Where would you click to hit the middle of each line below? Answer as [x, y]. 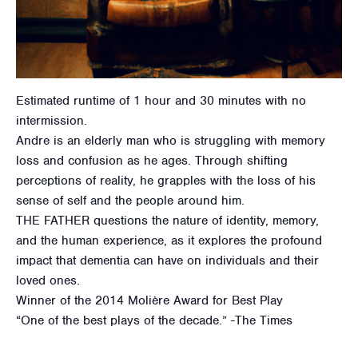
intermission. [52, 121]
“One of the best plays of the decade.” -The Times [154, 321]
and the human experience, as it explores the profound [169, 241]
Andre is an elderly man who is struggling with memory [171, 141]
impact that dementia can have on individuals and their [167, 261]
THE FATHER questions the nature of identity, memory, [167, 221]
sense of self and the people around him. [130, 201]
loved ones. [48, 281]
